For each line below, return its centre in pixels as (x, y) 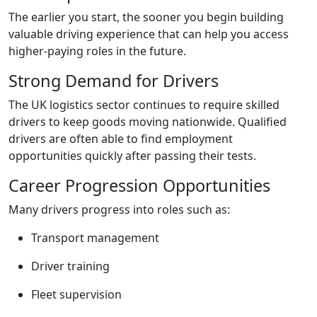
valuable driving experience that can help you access (149, 34)
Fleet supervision (76, 294)
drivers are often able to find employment (121, 139)
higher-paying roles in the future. (97, 51)
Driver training (70, 266)
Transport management (95, 238)
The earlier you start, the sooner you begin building (146, 17)
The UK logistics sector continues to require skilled (144, 105)
